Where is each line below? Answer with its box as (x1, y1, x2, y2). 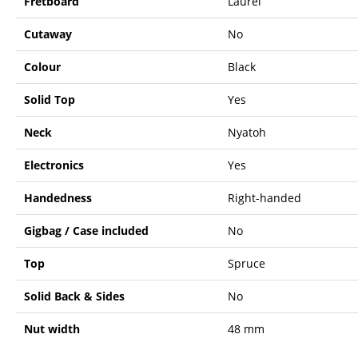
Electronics (24, 157, 84, 173)
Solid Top (24, 91, 75, 107)
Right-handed (228, 189, 301, 205)
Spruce (228, 255, 265, 271)
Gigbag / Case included (24, 222, 149, 238)
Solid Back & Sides (24, 288, 125, 304)
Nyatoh (228, 124, 266, 140)
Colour (24, 58, 61, 74)
